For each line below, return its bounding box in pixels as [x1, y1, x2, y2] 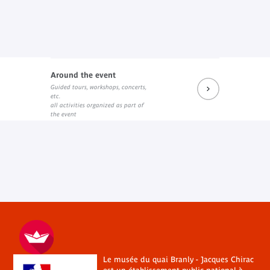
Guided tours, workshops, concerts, [51, 83, 146, 90]
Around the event [51, 70, 116, 80]
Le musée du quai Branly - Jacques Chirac [102, 254, 254, 264]
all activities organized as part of [51, 101, 143, 108]
